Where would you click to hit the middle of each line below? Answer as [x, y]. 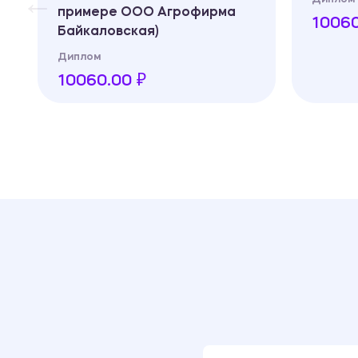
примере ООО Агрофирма [147, 12]
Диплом [79, 57]
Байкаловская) [108, 32]
